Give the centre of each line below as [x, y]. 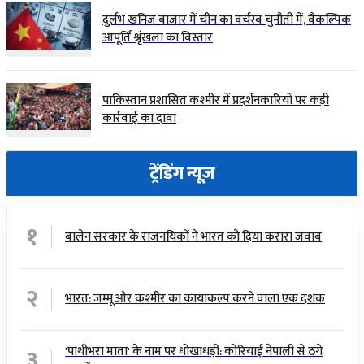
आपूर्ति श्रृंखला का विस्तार [158, 37]
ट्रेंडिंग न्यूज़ [182, 174]
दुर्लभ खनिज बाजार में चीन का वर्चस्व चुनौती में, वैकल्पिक [227, 19]
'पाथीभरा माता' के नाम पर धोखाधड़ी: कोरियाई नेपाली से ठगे [194, 352]
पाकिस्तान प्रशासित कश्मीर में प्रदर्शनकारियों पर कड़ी [216, 101]
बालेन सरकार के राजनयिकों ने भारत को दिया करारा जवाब [194, 237]
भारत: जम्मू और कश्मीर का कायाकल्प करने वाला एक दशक [195, 299]
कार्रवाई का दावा [139, 119]
